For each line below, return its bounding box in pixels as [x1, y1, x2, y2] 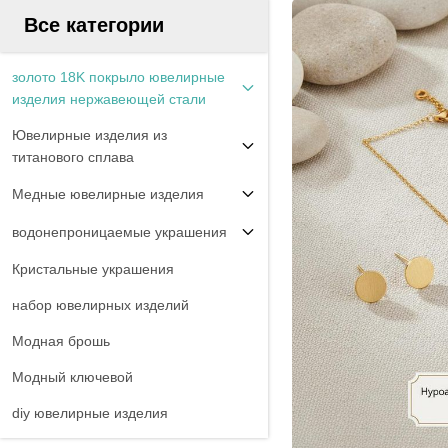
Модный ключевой [12, 369, 133, 385]
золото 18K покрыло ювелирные [12, 69, 225, 85]
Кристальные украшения [12, 261, 174, 277]
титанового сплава [12, 149, 134, 165]
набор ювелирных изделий [12, 297, 189, 313]
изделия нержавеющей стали [12, 91, 206, 107]
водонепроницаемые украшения [12, 224, 227, 240]
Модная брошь [12, 333, 110, 349]
